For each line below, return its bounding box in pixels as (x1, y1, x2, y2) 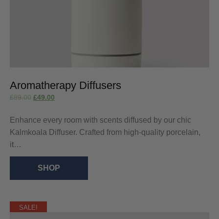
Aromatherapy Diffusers (10, 79, 121, 91)
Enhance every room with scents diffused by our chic (10, 116, 191, 125)
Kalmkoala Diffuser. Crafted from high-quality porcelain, (10, 128, 200, 137)
